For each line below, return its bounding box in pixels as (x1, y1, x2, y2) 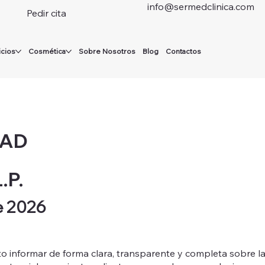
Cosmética (28, 47, 66, 56)
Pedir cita (27, 7, 67, 19)
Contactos (166, 47, 202, 56)
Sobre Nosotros (79, 47, 136, 56)
